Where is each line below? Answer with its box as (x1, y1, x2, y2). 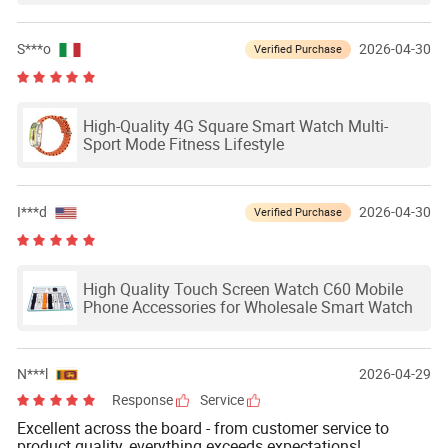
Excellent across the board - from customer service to (16, 417, 389, 440)
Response (112, 391, 177, 410)
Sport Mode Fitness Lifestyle (82, 132, 284, 155)
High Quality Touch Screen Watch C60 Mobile (82, 277, 403, 300)
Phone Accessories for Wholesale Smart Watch (82, 295, 413, 318)
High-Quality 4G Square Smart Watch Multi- (82, 114, 388, 137)
